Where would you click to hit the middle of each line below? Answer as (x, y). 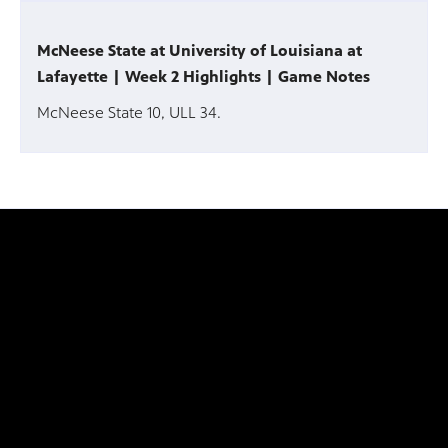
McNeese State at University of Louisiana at (199, 51)
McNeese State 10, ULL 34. (128, 113)
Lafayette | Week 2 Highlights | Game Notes (203, 77)
